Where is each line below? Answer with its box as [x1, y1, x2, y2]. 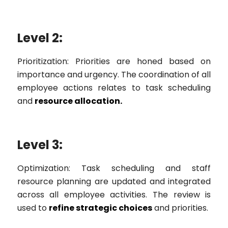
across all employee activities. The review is [17, 188, 211, 201]
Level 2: [17, 29, 63, 46]
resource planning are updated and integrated [17, 175, 211, 187]
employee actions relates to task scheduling [17, 81, 211, 94]
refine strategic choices [48, 202, 152, 214]
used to [17, 202, 49, 214]
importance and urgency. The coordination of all [17, 68, 211, 80]
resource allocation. [34, 95, 122, 107]
